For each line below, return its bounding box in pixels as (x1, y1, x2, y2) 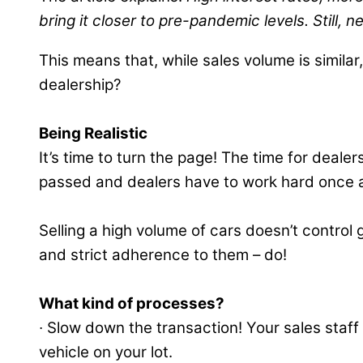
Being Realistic (39, 124, 147, 143)
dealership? (39, 75, 122, 95)
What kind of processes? (39, 294, 224, 314)
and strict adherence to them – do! (39, 246, 287, 265)
